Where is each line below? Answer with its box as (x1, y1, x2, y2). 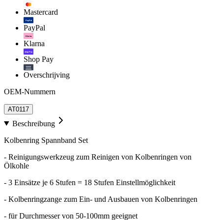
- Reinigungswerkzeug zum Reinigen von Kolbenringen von (4, 152, 192, 161)
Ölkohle (4, 161, 29, 170)
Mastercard (24, 7, 58, 16)
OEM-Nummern (4, 87, 55, 96)
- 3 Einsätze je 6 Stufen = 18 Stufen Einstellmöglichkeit (4, 178, 175, 187)
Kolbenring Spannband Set (4, 136, 88, 144)
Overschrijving (24, 70, 70, 79)
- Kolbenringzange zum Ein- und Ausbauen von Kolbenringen (4, 194, 197, 203)
